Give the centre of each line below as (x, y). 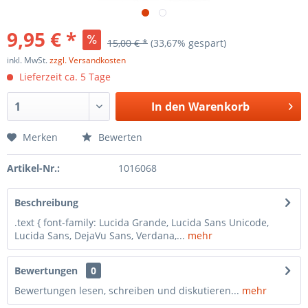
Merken (40, 137)
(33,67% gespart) (188, 43)
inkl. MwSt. (28, 60)
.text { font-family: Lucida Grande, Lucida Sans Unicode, (142, 222)
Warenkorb (219, 107)
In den (168, 107)
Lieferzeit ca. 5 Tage (64, 77)
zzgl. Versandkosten (88, 60)
